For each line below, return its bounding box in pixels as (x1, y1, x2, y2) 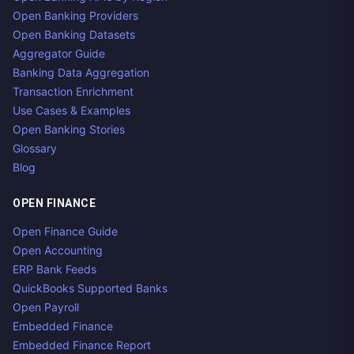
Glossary (13, 141, 57, 155)
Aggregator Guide (13, 47, 105, 60)
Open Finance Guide (13, 224, 118, 238)
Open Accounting (13, 243, 103, 257)
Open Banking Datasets (13, 28, 135, 41)
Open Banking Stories (13, 122, 125, 136)
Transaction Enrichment (13, 85, 134, 98)
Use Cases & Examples (13, 104, 130, 117)
